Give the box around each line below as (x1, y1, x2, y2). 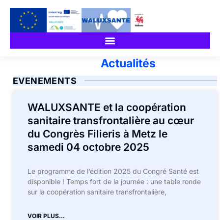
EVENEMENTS (13, 76, 77, 86)
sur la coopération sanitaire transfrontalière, (27, 188, 166, 196)
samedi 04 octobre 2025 (27, 141, 149, 153)
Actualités (100, 56, 156, 70)
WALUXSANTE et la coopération (27, 101, 186, 113)
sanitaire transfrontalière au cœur (27, 114, 194, 127)
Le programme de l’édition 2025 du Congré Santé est (27, 167, 199, 175)
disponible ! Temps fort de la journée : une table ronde (27, 177, 201, 186)
